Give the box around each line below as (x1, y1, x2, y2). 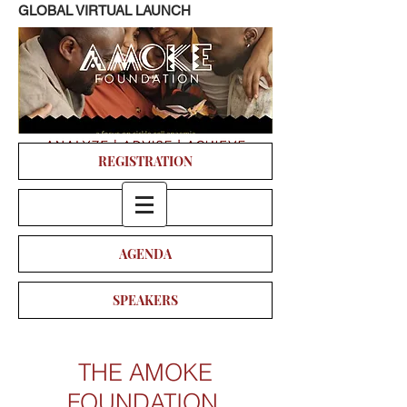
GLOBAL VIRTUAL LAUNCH (18, 3, 191, 18)
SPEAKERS (113, 292, 178, 309)
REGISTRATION (98, 153, 193, 170)
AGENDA (119, 245, 172, 263)
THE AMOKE (78, 358, 213, 387)
